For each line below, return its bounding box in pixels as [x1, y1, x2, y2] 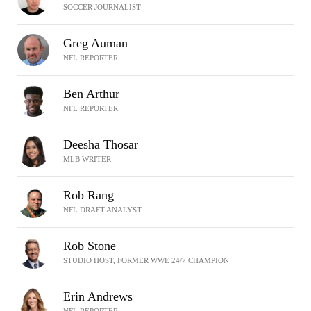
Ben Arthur [63, 87, 119, 101]
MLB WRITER [63, 155, 111, 163]
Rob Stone [63, 239, 116, 253]
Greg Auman [63, 36, 128, 50]
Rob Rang [63, 188, 114, 202]
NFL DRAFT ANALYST [63, 205, 142, 214]
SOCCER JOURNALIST [63, 3, 141, 11]
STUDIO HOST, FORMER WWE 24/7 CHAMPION [63, 256, 229, 264]
